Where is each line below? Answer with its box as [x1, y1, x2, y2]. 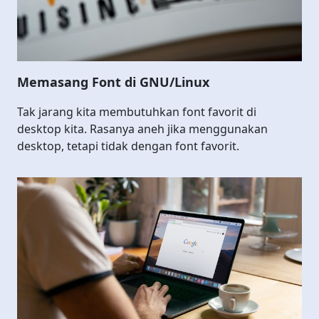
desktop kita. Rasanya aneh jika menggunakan [17, 120, 268, 137]
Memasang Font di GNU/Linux [17, 73, 209, 90]
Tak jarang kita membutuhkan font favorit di [17, 103, 256, 120]
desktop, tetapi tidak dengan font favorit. [17, 137, 239, 154]
